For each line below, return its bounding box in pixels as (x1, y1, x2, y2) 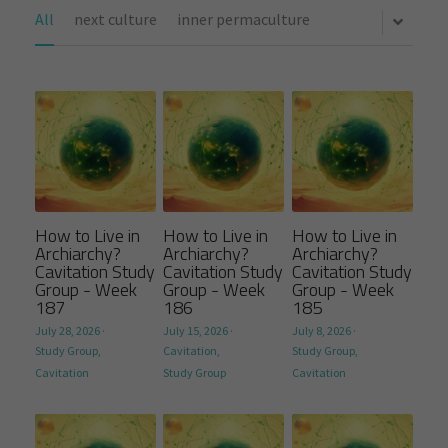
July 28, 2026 (35, 322, 100, 338)
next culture (74, 9, 157, 29)
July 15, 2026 (163, 322, 229, 338)
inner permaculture (177, 9, 310, 29)
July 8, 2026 (291, 322, 351, 338)
